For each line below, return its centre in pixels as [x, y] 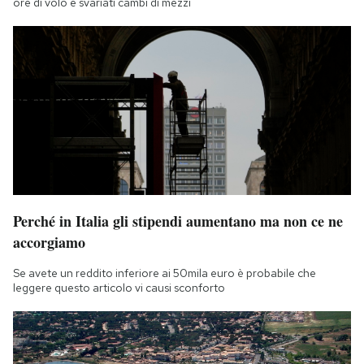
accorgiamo [49, 242]
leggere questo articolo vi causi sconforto [119, 287]
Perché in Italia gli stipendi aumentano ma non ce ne [178, 221]
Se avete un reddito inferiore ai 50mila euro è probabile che [165, 273]
